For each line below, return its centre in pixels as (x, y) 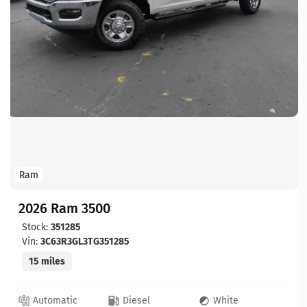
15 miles (47, 261)
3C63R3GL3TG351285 (85, 241)
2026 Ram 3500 (64, 208)
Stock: (36, 227)
